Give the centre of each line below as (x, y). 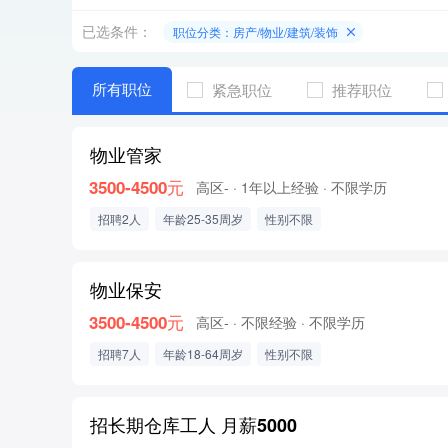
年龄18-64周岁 (203, 353)
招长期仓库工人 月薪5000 (193, 424)
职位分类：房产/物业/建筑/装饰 (255, 31)
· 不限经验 (265, 322)
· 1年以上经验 (276, 187)
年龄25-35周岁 (203, 218)
